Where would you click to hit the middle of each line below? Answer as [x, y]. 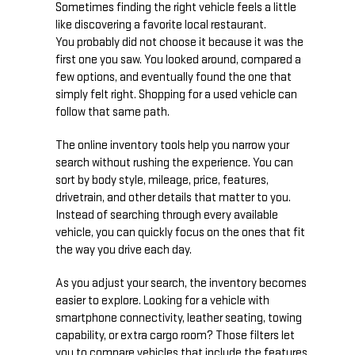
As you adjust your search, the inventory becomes [181, 284]
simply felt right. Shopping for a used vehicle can [176, 95]
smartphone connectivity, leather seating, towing [179, 319]
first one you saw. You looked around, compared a [178, 60]
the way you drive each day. [124, 250]
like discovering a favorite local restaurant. [161, 25]
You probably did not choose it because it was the [179, 43]
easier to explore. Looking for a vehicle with [162, 301]
